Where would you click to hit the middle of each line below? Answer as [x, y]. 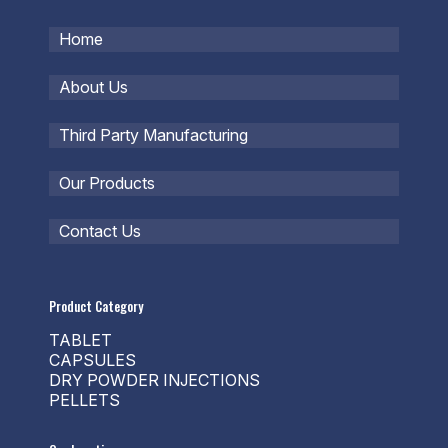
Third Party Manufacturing [153, 135]
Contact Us [100, 231]
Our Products [107, 183]
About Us [93, 87]
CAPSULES [92, 360]
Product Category [96, 306]
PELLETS [84, 400]
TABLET [80, 340]
